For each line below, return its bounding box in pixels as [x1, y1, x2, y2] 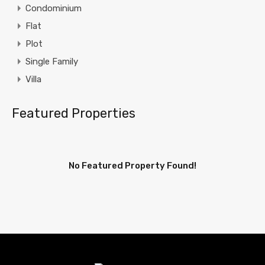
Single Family [25, 56, 78, 67]
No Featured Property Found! [69, 160, 196, 172]
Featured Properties [12, 105, 135, 122]
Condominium [25, 3, 82, 14]
